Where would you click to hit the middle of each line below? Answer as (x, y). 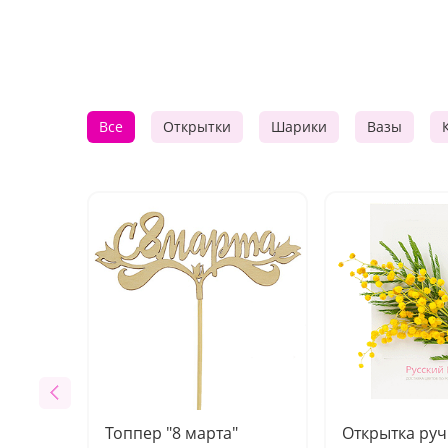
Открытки (197, 126)
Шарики (299, 126)
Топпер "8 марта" (171, 433)
